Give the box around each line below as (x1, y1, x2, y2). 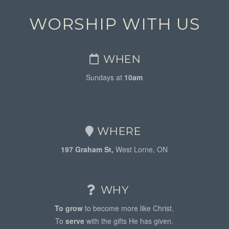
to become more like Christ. (85, 202, 174, 213)
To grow (55, 202, 85, 213)
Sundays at (86, 72, 125, 83)
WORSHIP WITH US (29, 13, 201, 34)
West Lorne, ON (116, 144, 168, 154)
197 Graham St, (61, 144, 116, 154)
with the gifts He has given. (86, 215, 174, 226)
